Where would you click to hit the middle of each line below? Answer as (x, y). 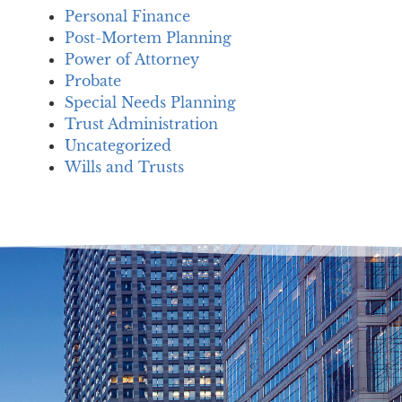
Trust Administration (141, 123)
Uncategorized (118, 145)
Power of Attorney (132, 59)
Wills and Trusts (124, 166)
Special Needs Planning (150, 102)
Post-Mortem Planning (148, 37)
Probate (93, 80)
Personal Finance (127, 16)
